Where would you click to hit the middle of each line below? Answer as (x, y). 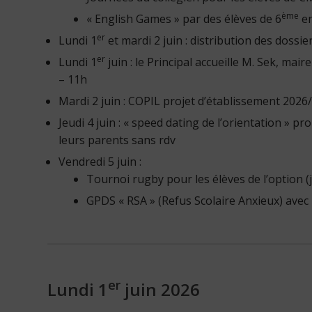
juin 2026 (160, 289)
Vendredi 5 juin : (100, 161)
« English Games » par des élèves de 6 (184, 18)
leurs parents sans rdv (117, 140)
